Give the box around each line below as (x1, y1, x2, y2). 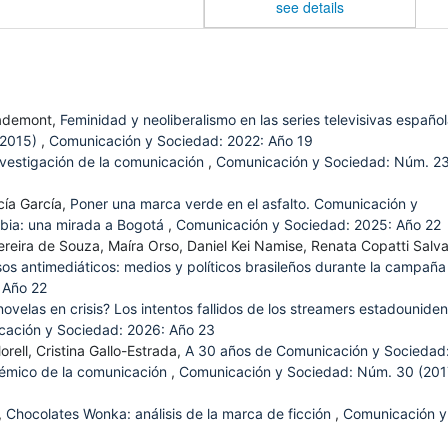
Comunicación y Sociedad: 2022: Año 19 (49, 132, 313, 150)
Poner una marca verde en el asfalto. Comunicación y (70, 195, 418, 213)
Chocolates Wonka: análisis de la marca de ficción (6, 405, 335, 423)
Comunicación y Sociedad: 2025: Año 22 (176, 216, 441, 234)
